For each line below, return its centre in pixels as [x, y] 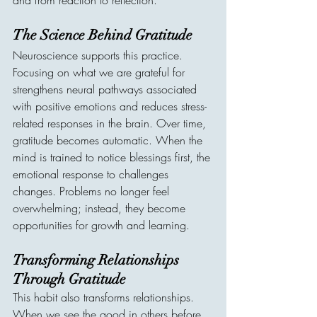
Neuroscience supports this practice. [99, 55]
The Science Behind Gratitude [103, 35]
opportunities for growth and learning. [101, 225]
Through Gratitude [69, 279]
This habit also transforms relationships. [105, 297]
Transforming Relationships [98, 260]
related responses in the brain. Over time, [111, 123]
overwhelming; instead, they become [101, 208]
